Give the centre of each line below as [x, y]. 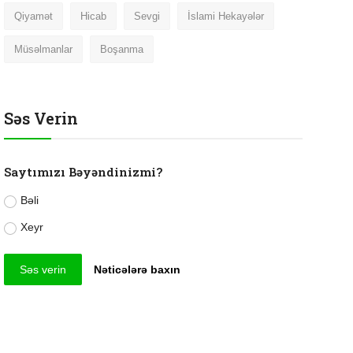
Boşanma [121, 49]
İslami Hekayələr [225, 16]
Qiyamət [33, 16]
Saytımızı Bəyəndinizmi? [83, 172]
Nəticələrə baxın [137, 269]
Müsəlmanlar [43, 49]
